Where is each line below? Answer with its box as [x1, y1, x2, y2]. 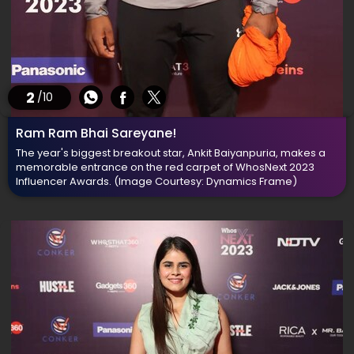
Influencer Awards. [16, 174, 114, 189]
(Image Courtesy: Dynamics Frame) [114, 174, 297, 189]
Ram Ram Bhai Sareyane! [16, 124, 176, 142]
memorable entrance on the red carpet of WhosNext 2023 [16, 160, 314, 175]
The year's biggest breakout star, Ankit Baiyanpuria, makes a [16, 145, 326, 160]
